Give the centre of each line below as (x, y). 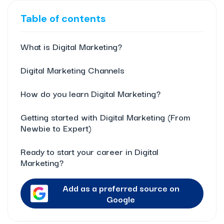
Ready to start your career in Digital (89, 151)
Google (121, 199)
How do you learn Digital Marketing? (90, 93)
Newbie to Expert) (56, 128)
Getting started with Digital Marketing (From (105, 117)
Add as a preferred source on (121, 188)
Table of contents (63, 19)
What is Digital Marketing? (71, 46)
